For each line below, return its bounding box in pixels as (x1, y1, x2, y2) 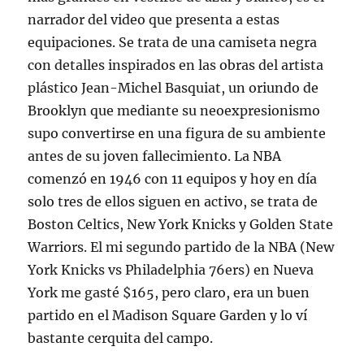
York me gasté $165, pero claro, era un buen (28, 284, 310, 301)
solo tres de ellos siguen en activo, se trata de (28, 193, 318, 210)
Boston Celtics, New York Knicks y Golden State (28, 216, 334, 232)
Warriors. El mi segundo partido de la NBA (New (28, 239, 335, 255)
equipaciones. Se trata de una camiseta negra (28, 34, 318, 50)
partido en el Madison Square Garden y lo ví (28, 307, 308, 323)
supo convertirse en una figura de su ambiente (28, 125, 327, 141)
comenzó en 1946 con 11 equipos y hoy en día (28, 171, 318, 187)
